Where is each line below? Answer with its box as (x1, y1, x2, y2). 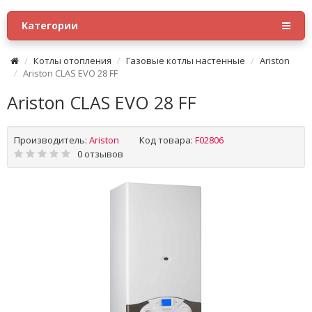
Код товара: (139, 134, 193, 146)
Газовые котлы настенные (126, 54, 245, 67)
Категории (22, 19, 78, 32)
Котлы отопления (33, 54, 111, 67)
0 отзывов (77, 148, 123, 160)
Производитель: (14, 134, 87, 146)
